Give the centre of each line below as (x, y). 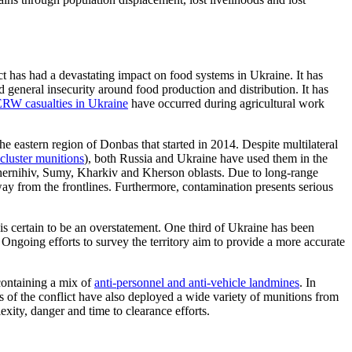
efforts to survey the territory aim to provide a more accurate (197, 241)
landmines (273, 282)
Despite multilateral (290, 144)
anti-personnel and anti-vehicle (170, 282)
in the (314, 158)
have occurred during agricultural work (226, 103)
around (115, 89)
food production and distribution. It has (232, 89)
